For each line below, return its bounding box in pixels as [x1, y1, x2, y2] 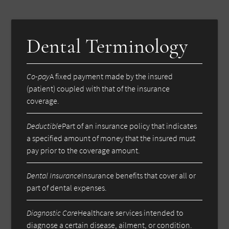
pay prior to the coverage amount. [27, 145, 141, 155]
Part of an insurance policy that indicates [62, 120, 197, 131]
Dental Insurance [27, 170, 82, 180]
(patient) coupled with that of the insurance [27, 83, 170, 94]
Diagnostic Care [27, 207, 78, 218]
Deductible [27, 120, 62, 131]
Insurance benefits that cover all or [81, 170, 196, 180]
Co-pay [27, 71, 50, 81]
